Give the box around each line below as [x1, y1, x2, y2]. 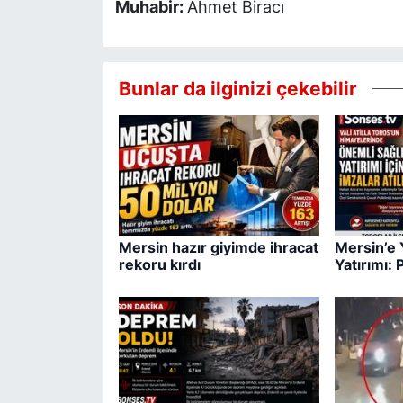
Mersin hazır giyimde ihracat [118, 238, 318, 257]
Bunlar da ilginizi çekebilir [118, 76, 357, 100]
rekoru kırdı [118, 255, 201, 274]
